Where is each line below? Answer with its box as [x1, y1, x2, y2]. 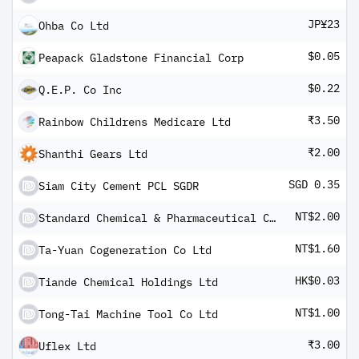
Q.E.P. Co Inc [38, 83, 122, 97]
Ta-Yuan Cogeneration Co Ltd [38, 243, 212, 257]
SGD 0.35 [288, 177, 340, 192]
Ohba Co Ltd [38, 18, 109, 33]
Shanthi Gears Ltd [38, 147, 147, 161]
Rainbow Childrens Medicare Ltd [38, 115, 231, 129]
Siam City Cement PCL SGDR [38, 179, 199, 193]
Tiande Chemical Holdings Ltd [38, 275, 218, 289]
